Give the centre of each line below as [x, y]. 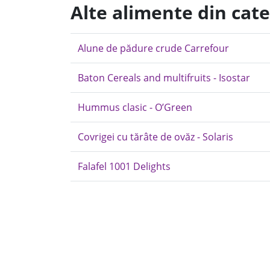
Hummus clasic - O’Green [135, 107]
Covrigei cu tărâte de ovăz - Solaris [155, 137]
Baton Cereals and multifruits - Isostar [164, 78]
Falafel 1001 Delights [124, 166]
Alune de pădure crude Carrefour [153, 48]
